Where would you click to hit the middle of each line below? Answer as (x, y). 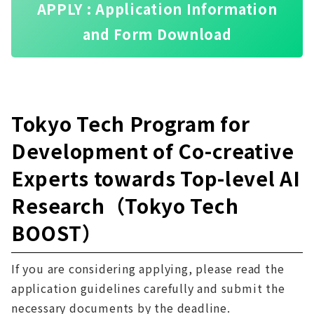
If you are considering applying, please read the (148, 268)
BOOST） (57, 232)
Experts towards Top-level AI (156, 178)
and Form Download (157, 34)
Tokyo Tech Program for (131, 123)
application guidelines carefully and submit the (148, 288)
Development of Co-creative (153, 150)
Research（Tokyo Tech (125, 205)
